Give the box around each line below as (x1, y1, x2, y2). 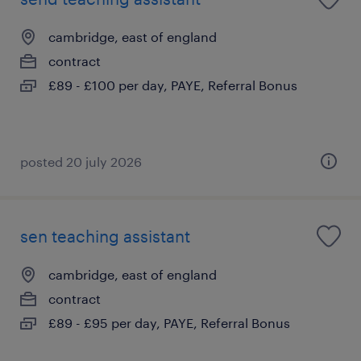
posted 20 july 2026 (20, 153, 142, 169)
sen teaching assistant (20, 226, 190, 246)
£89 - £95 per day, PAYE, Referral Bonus (48, 314, 290, 330)
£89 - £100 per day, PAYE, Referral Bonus (48, 77, 297, 93)
